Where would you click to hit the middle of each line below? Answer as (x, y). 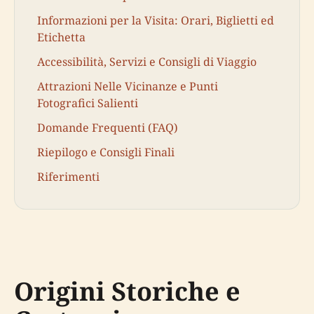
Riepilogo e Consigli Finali (106, 152)
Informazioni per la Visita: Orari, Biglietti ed (156, 20)
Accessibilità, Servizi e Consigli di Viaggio (147, 61)
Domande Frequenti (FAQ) (108, 128)
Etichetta (61, 37)
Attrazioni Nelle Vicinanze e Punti (128, 86)
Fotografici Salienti (88, 103)
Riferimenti (68, 177)
